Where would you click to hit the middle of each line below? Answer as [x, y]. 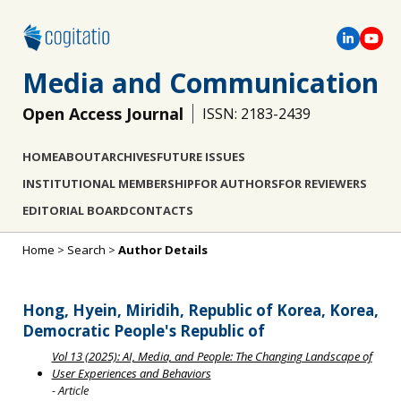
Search [86, 250]
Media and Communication [200, 83]
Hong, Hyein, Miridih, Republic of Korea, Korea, [200, 310]
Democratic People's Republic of [144, 330]
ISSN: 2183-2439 [256, 114]
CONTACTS [161, 210]
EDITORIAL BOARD [76, 210]
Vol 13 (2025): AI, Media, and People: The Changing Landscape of [212, 357]
